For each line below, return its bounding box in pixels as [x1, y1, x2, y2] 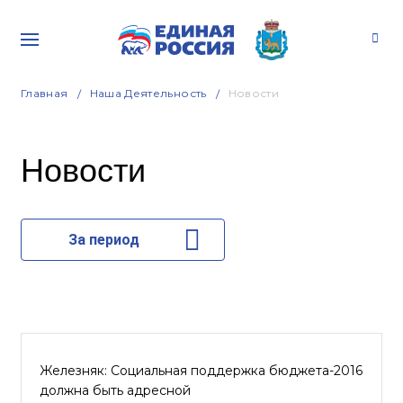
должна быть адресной [40, 382, 191, 399]
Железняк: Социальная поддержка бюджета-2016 [40, 363, 363, 379]
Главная [21, 86, 68, 100]
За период [67, 231, 139, 248]
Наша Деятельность [89, 86, 207, 100]
